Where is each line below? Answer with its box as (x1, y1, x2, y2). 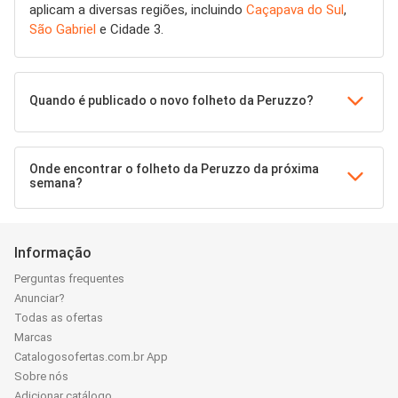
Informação (14, 244, 92, 262)
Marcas (14, 330, 52, 345)
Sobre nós (14, 370, 68, 384)
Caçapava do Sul (246, 2, 344, 19)
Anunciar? (14, 291, 65, 306)
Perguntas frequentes (14, 272, 124, 286)
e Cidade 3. (96, 21, 163, 38)
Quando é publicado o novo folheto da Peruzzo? (29, 93, 314, 108)
